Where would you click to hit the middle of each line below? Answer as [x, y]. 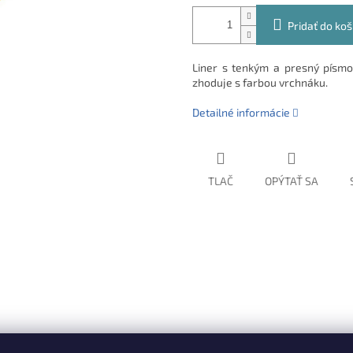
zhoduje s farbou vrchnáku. [260, 83]
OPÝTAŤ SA [292, 181]
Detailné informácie [241, 113]
